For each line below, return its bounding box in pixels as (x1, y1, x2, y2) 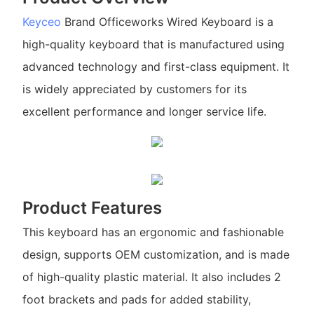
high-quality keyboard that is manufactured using (22, 37, 285, 52)
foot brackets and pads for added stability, (22, 292, 251, 307)
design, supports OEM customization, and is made (22, 247, 289, 262)
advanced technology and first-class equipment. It (22, 60, 289, 74)
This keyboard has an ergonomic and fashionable (22, 225, 284, 240)
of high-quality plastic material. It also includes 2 (22, 270, 281, 285)
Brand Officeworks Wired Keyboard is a (60, 15, 273, 29)
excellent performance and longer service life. (22, 104, 266, 119)
